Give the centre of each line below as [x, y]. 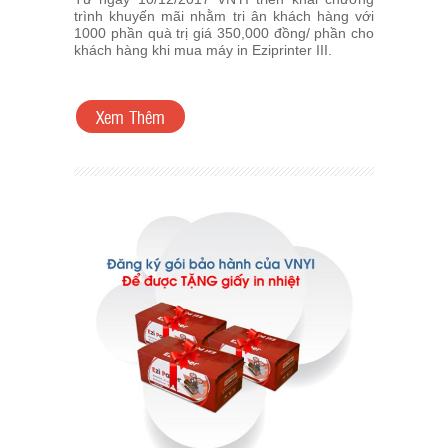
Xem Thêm [130, 117]
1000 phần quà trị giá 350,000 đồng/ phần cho [224, 33]
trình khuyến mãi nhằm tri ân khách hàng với [224, 16]
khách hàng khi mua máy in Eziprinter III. [203, 50]
